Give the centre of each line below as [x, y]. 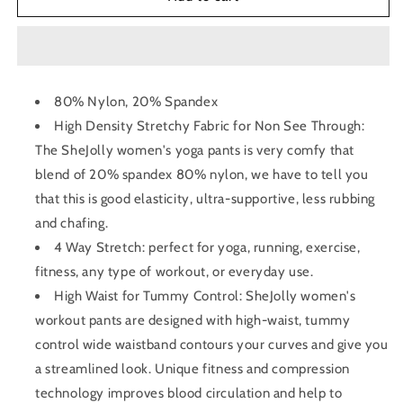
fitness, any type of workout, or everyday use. [175, 272]
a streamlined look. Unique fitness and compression [193, 369]
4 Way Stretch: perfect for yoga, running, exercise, [207, 247]
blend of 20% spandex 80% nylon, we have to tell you [202, 175]
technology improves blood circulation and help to [189, 393]
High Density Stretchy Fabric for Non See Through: [210, 126]
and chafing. [72, 223]
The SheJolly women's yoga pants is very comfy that [195, 150]
